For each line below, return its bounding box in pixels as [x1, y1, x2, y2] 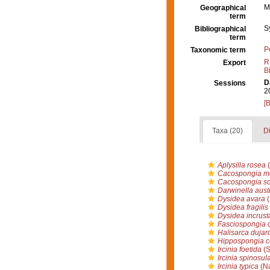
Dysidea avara [217, 195, 265, 203]
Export [223, 58, 246, 67]
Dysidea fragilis [217, 203, 268, 212]
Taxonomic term [190, 46, 246, 54]
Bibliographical [195, 25, 246, 33]
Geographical [200, 4, 246, 12]
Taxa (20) [212, 127, 243, 135]
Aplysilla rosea [217, 161, 266, 169]
